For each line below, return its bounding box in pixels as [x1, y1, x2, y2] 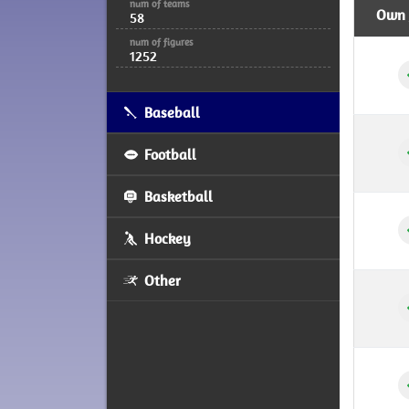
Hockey [141, 229, 192, 247]
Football [141, 145, 197, 163]
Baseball [141, 103, 201, 121]
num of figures [130, 36, 194, 48]
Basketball [141, 187, 214, 205]
